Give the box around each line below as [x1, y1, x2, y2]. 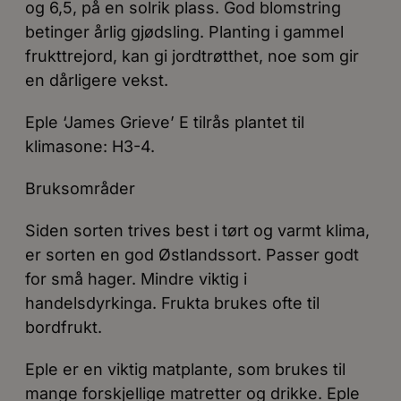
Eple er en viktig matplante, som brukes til [25, 360, 346, 379]
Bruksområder [25, 179, 135, 198]
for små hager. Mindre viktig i [25, 269, 247, 288]
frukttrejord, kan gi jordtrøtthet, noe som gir [25, 47, 359, 65]
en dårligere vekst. [25, 71, 168, 90]
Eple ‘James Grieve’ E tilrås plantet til [25, 113, 304, 132]
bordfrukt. [25, 318, 102, 337]
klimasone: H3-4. [25, 137, 155, 156]
